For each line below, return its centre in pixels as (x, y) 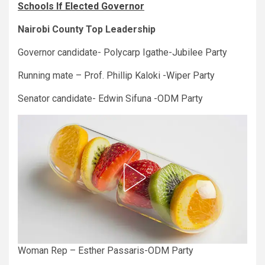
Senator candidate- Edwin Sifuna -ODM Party (110, 98)
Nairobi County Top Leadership (87, 29)
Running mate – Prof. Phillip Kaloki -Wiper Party (116, 75)
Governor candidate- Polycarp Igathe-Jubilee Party (122, 52)
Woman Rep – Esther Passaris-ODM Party (106, 250)
